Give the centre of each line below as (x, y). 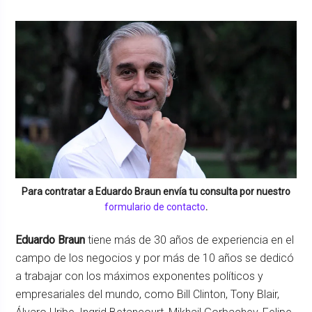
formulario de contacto (155, 206)
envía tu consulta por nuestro (226, 191)
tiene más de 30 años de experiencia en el (190, 240)
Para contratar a (58, 191)
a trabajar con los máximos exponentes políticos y (140, 276)
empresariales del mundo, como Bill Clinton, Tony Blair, (148, 294)
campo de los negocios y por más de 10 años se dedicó (155, 258)
